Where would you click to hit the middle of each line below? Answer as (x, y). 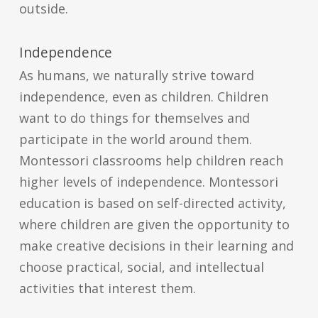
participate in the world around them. (135, 139)
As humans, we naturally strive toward (136, 76)
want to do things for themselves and (134, 118)
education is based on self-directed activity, (152, 203)
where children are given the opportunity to (154, 225)
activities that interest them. (107, 289)
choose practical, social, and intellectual (141, 267)
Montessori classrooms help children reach (151, 161)
